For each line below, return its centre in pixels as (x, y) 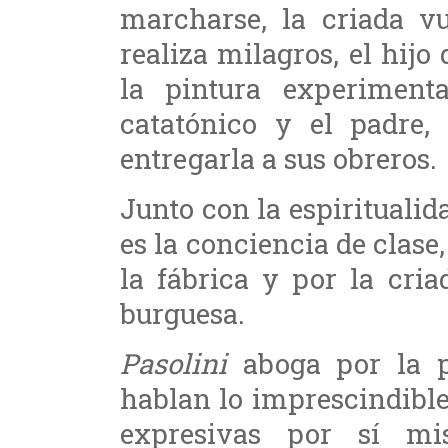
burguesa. (182, 313)
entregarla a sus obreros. (278, 158)
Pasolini (173, 363)
